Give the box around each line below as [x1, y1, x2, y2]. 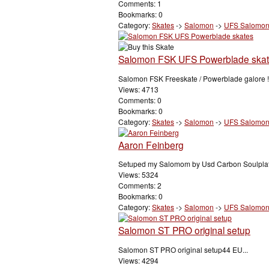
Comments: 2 [118, 180, 162, 191]
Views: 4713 [118, 83, 159, 94]
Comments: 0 [118, 94, 162, 105]
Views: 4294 [118, 255, 159, 266]
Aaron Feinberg [118, 138, 184, 151]
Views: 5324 [118, 169, 159, 180]
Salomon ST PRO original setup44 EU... [118, 244, 248, 255]
